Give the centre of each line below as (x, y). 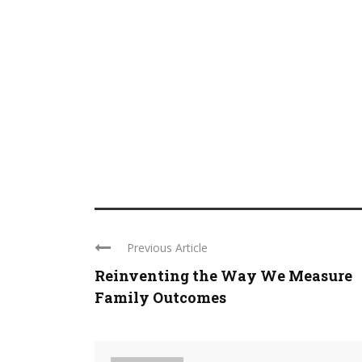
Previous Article (167, 248)
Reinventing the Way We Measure (223, 276)
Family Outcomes (160, 298)
